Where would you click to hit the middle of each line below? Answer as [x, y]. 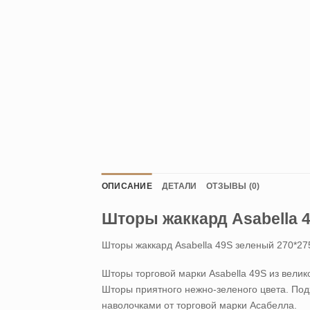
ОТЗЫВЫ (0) [233, 186]
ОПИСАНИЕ [127, 186]
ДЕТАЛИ [179, 186]
